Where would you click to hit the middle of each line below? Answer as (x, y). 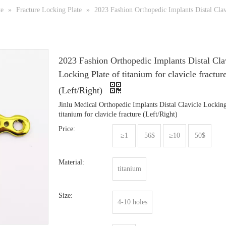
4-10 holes (132, 202)
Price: (67, 129)
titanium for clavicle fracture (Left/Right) (118, 115)
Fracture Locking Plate (49, 10)
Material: (71, 162)
